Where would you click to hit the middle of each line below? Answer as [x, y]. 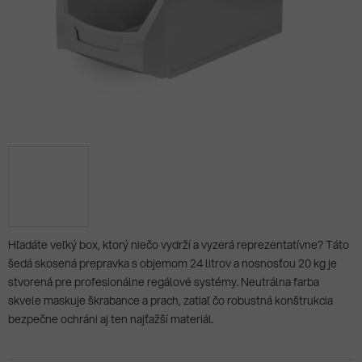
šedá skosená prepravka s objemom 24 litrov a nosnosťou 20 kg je [173, 263]
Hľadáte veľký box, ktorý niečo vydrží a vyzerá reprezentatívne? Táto [179, 244]
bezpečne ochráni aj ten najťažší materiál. [111, 319]
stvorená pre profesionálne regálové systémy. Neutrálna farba [164, 282]
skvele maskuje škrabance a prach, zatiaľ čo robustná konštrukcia [170, 300]
